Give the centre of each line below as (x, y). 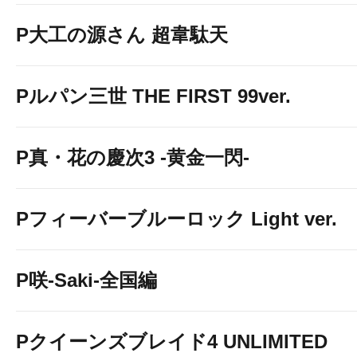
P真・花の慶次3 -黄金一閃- (133, 157)
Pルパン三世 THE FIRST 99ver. (153, 96)
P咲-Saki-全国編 (86, 280)
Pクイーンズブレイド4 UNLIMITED (172, 341)
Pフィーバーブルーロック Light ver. (177, 219)
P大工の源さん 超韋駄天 (122, 35)
